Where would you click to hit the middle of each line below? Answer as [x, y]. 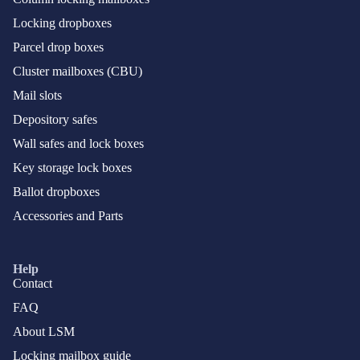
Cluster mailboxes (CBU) [78, 72]
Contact [33, 284]
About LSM [44, 332]
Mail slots [37, 96]
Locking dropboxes [62, 23]
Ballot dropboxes [56, 192]
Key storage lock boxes [72, 168]
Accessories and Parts [68, 216]
